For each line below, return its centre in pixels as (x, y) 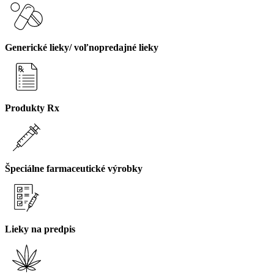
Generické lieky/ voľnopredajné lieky (82, 48)
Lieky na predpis (40, 229)
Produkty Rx (32, 108)
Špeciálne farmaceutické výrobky (74, 169)
